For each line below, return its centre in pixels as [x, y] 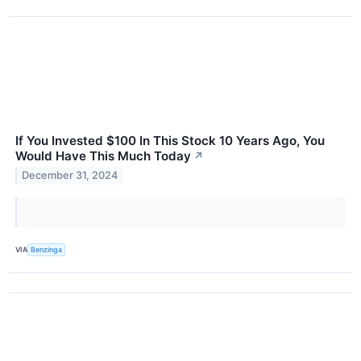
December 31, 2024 [70, 176]
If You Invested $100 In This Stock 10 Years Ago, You [170, 140]
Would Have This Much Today [103, 156]
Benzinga [47, 250]
